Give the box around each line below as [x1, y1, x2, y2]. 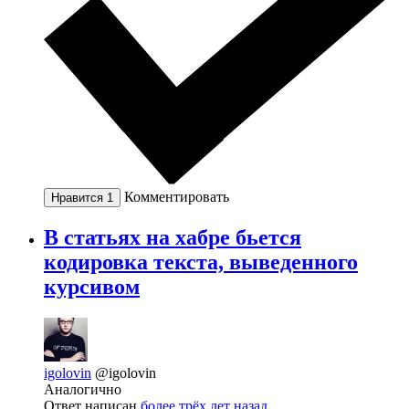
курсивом [44, 275, 140, 299]
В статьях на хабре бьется [44, 225, 301, 250]
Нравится [51, 191, 107, 205]
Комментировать [124, 189, 229, 205]
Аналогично [44, 382, 121, 398]
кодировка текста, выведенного [44, 250, 358, 275]
